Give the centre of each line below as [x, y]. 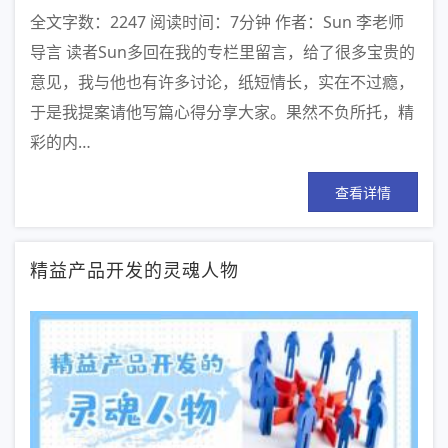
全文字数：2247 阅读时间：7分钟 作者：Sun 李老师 [217, 22]
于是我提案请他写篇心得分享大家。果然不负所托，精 [222, 112]
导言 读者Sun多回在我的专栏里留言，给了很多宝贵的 [222, 52]
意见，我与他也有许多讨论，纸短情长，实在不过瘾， [222, 82]
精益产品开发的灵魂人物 [134, 269]
